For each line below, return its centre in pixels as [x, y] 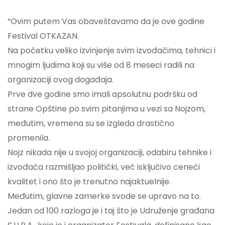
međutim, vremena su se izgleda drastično [91, 123]
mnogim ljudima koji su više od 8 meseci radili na [101, 65]
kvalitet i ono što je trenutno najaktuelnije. [89, 182]
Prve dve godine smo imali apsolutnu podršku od [102, 94]
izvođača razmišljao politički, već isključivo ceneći [104, 167]
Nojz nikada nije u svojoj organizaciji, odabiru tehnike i [109, 152]
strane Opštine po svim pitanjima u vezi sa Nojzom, [106, 109]
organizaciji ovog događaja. [61, 80]
